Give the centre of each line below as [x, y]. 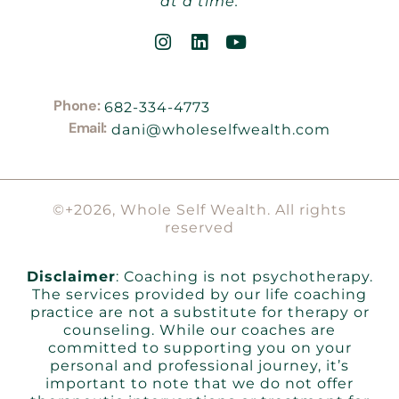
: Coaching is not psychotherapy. [244, 276]
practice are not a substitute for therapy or [199, 312]
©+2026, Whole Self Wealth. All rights [199, 210]
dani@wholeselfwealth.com [221, 130]
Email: [88, 128]
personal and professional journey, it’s [199, 365]
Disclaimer [71, 276]
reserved [199, 228]
